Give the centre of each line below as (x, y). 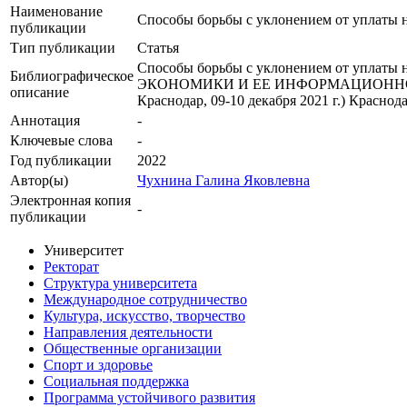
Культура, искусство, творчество (144, 316)
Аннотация (45, 121)
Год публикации (61, 161)
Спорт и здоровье (98, 365)
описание (40, 93)
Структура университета (120, 283)
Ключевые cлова (61, 141)
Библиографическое (72, 76)
